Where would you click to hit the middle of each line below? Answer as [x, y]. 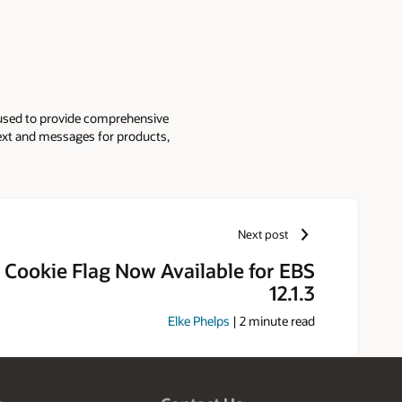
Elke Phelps [199, 321]
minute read [280, 321]
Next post [263, 234]
